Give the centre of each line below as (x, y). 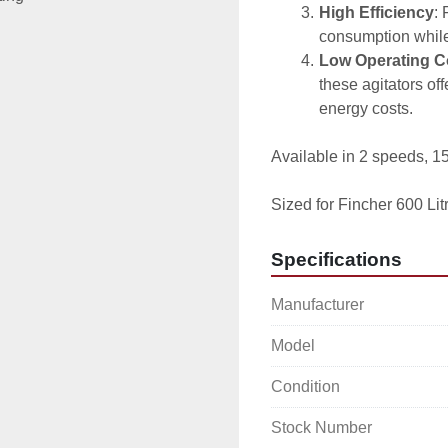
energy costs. (366, 108)
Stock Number (321, 427)
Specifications (336, 259)
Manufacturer (317, 304)
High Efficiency (376, 12)
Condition (305, 386)
